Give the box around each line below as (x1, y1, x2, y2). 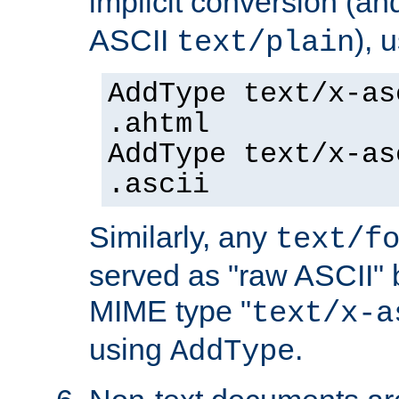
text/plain (176, 25, 354, 60)
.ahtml (108, 108, 209, 141)
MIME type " (89, 293, 251, 328)
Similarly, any (89, 219, 275, 254)
